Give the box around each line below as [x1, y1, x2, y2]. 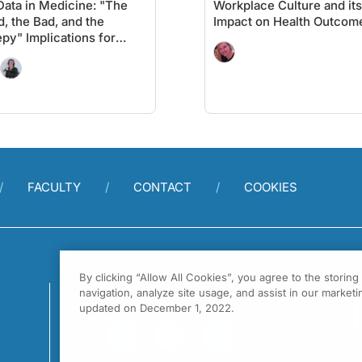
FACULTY [27, 179, 81, 195]
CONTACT [133, 179, 192, 195]
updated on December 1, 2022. [78, 301, 234, 314]
